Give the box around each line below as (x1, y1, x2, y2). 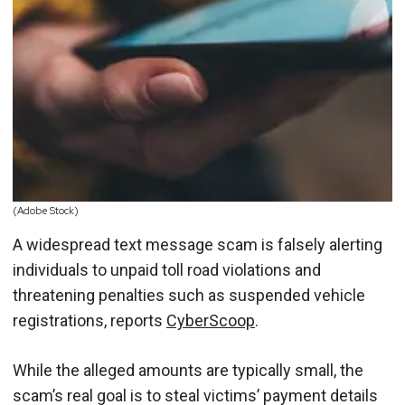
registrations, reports (13, 310, 166, 330)
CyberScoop (166, 310, 255, 330)
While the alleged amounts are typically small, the (13, 360, 363, 380)
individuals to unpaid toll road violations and (13, 259, 321, 279)
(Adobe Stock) (13, 204, 79, 217)
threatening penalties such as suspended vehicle (13, 285, 365, 305)
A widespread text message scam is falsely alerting (13, 234, 382, 254)
